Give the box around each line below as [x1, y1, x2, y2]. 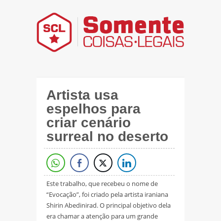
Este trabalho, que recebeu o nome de [46, 179, 158, 188]
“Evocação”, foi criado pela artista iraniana [46, 189, 168, 199]
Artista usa [46, 87, 118, 103]
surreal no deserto [46, 128, 168, 144]
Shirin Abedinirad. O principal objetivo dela [46, 200, 171, 210]
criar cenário [46, 114, 131, 130]
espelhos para [46, 101, 141, 116]
